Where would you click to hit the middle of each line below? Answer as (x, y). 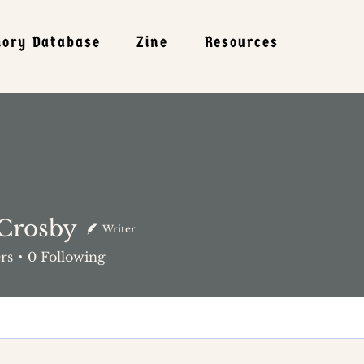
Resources (241, 42)
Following (73, 257)
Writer (119, 229)
